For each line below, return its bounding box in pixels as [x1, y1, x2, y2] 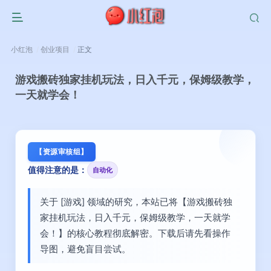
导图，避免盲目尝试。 [40, 243, 131, 255]
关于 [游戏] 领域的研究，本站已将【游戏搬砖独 [40, 196, 232, 207]
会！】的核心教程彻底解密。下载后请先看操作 [40, 227, 230, 239]
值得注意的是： [28, 165, 87, 175]
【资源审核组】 [35, 147, 88, 156]
